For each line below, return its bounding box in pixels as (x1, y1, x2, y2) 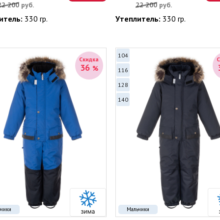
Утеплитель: (115, 14, 163, 24)
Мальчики (126, 206, 149, 213)
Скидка (79, 55, 99, 63)
